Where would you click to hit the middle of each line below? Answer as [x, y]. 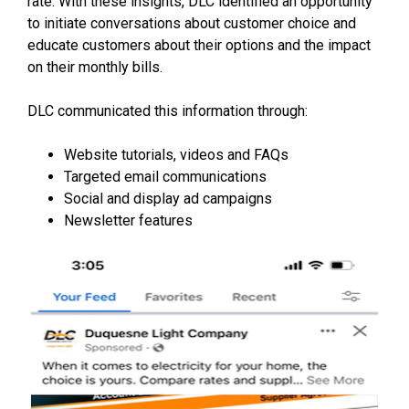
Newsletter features [128, 221]
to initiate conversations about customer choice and [192, 24]
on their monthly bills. [95, 68]
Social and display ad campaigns [168, 199]
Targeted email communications [165, 177]
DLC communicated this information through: [168, 111]
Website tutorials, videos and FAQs [176, 155]
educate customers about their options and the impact [199, 46]
